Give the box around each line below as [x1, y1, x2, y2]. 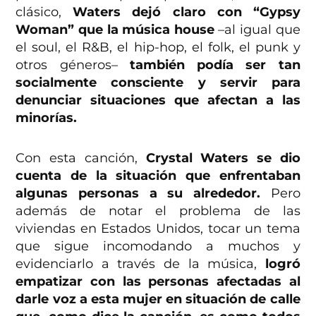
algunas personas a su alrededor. [16, 186, 260, 202]
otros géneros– [16, 57, 130, 73]
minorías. [16, 110, 78, 126]
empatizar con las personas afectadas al [16, 274, 300, 290]
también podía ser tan [129, 57, 300, 73]
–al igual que [214, 22, 300, 38]
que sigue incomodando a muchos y [16, 238, 300, 255]
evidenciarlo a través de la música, [16, 256, 265, 272]
